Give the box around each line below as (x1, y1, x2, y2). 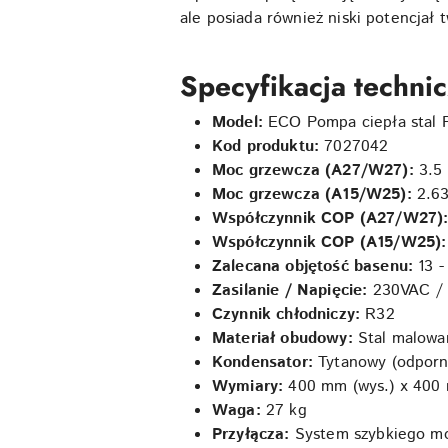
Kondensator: (212, 350, 313, 374)
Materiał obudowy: (212, 326, 353, 350)
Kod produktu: (212, 134, 320, 158)
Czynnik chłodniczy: (212, 302, 361, 326)
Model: (212, 110, 263, 134)
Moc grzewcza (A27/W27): (212, 158, 414, 182)
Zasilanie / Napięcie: (212, 278, 368, 302)
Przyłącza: (212, 422, 290, 446)
